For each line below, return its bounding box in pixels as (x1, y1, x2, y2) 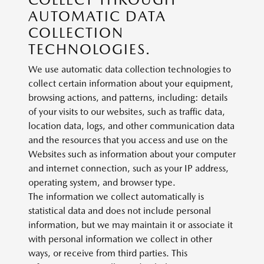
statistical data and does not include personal (28, 205, 211, 216)
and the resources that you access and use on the (28, 134, 228, 146)
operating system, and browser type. (28, 177, 181, 188)
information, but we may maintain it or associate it (28, 219, 233, 230)
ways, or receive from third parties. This (28, 247, 187, 259)
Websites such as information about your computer (28, 148, 236, 160)
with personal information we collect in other (28, 233, 212, 245)
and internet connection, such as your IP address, (28, 163, 229, 174)
